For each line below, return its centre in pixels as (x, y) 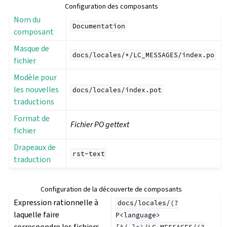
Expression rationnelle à (56, 203)
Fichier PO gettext (100, 125)
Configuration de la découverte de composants (111, 190)
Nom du (27, 20)
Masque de (32, 49)
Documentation (99, 26)
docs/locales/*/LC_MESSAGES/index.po (143, 55)
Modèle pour (35, 78)
